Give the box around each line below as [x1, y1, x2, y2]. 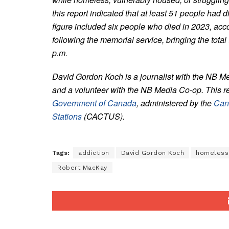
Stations [52, 110, 82, 122]
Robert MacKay [57, 164, 107, 171]
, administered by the [136, 97, 214, 109]
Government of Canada [52, 97, 136, 109]
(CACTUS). [82, 110, 125, 122]
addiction [78, 149, 109, 156]
